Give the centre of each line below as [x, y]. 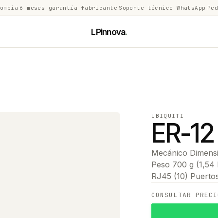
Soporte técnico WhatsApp [162, 8]
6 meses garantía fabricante [69, 8]
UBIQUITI [168, 116]
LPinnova [108, 32]
